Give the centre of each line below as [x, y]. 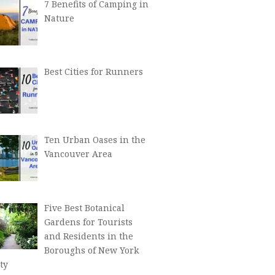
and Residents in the [88, 236]
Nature [59, 18]
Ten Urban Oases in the [95, 140]
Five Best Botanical [84, 207]
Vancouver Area [78, 154]
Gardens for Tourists [88, 222]
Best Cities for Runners [93, 72]
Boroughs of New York [91, 250]
